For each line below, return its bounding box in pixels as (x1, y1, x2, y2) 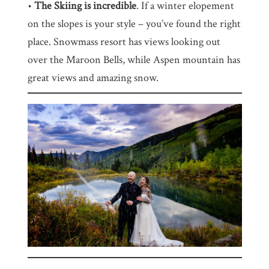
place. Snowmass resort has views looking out (27, 34, 220, 49)
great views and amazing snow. (27, 70, 159, 85)
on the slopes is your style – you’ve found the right (27, 16, 241, 31)
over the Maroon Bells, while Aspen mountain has (27, 52, 240, 67)
